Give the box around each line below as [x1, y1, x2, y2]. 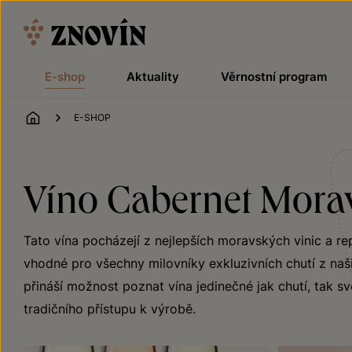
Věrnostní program [220, 69, 327, 84]
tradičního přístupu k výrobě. [24, 301, 196, 317]
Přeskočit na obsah [2, 3, 115, 19]
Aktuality [126, 69, 179, 84]
